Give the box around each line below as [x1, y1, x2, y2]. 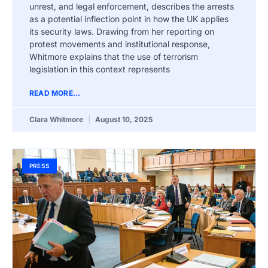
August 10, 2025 [93, 114, 153, 124]
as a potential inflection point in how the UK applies [29, 13, 229, 24]
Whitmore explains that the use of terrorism [29, 51, 198, 62]
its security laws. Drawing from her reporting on [29, 26, 214, 36]
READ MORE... [29, 88, 81, 98]
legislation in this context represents [29, 63, 170, 74]
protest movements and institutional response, [29, 38, 210, 49]
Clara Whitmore [29, 114, 85, 124]
